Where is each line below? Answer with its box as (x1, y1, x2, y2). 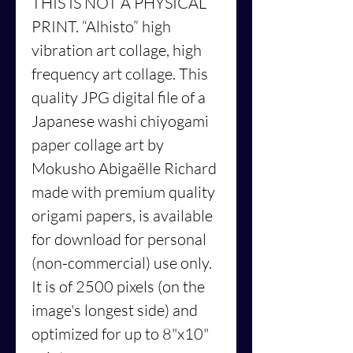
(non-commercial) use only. (32, 252, 212, 273)
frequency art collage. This (32, 63, 208, 84)
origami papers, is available (32, 205, 213, 225)
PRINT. (32, 16, 82, 36)
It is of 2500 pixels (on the (32, 276, 205, 296)
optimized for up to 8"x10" (32, 323, 209, 344)
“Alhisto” (82, 16, 139, 36)
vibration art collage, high (32, 39, 202, 60)
